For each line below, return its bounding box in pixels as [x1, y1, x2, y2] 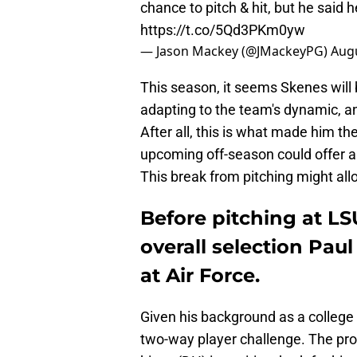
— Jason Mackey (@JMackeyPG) [140, 42, 331, 61]
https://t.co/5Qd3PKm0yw [140, 22, 305, 39]
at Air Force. [140, 264, 260, 288]
